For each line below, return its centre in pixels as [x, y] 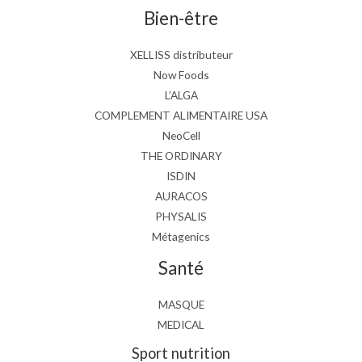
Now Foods [181, 75]
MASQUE [181, 304]
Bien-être [181, 19]
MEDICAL [181, 324]
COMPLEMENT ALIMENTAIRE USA [181, 116]
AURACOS [181, 196]
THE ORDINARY [181, 156]
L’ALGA [181, 95]
